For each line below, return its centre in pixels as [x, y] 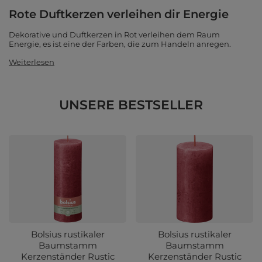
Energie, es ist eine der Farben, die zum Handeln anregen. [120, 44]
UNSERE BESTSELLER [131, 105]
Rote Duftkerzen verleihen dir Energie [119, 14]
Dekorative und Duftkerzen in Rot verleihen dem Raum [114, 35]
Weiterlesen [32, 62]
